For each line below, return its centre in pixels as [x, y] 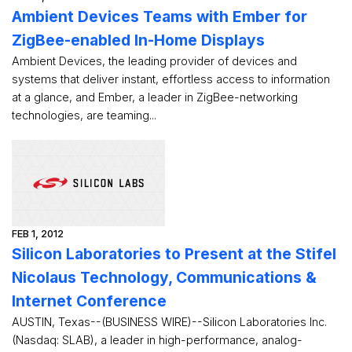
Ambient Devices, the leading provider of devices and [154, 61]
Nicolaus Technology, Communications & [164, 277]
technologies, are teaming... [84, 115]
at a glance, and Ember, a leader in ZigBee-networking [155, 97]
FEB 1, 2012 [38, 234]
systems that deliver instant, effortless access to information [171, 79]
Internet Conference [89, 301]
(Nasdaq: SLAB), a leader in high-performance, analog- [157, 340]
